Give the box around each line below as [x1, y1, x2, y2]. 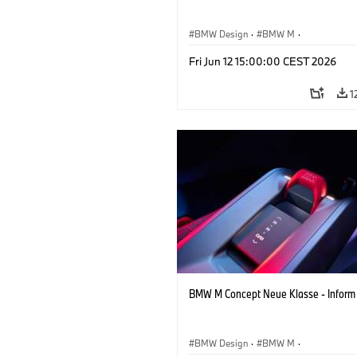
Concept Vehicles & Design [194, 45, 302, 58]
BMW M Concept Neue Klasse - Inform [189, 285, 355, 301]
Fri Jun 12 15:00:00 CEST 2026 [189, 53, 336, 69]
